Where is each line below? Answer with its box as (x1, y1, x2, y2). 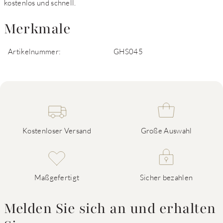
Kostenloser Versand (22, 126, 91, 135)
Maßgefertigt (34, 173, 80, 182)
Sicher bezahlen (139, 173, 193, 182)
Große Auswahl (140, 126, 192, 135)
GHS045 (113, 47, 143, 56)
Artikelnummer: (8, 47, 61, 56)
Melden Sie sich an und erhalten (4, 199, 216, 218)
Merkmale (4, 19, 71, 38)
